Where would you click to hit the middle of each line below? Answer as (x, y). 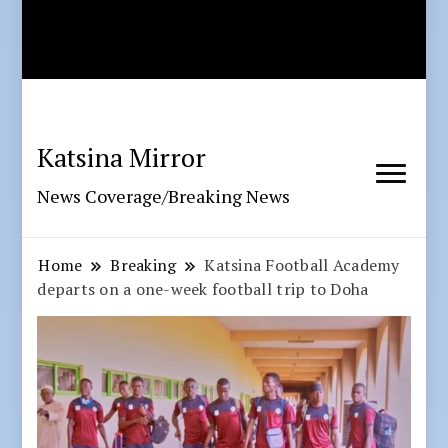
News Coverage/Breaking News (164, 196)
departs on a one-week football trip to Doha (203, 289)
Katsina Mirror (122, 157)
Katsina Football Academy (302, 265)
